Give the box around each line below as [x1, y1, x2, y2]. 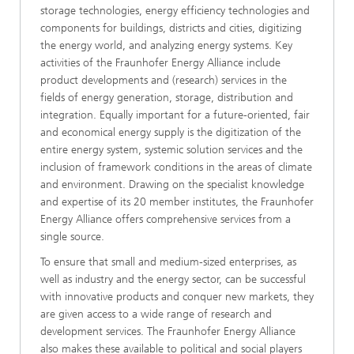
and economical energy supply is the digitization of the [40, 125, 301, 139]
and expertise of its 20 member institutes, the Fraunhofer [40, 194, 314, 209]
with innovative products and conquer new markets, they [40, 289, 314, 303]
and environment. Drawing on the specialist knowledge [40, 177, 304, 191]
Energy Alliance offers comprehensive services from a [40, 212, 291, 226]
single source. [40, 229, 104, 243]
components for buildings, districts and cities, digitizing [40, 21, 302, 35]
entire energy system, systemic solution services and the [40, 142, 303, 156]
